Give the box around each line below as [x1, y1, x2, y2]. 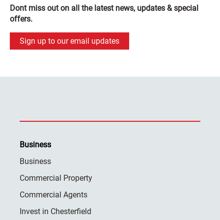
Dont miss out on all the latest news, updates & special [10, 3, 198, 13]
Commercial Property [20, 173, 92, 183]
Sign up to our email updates [20, 36, 119, 46]
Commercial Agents [20, 190, 87, 200]
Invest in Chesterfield [20, 207, 91, 217]
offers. [10, 14, 32, 24]
